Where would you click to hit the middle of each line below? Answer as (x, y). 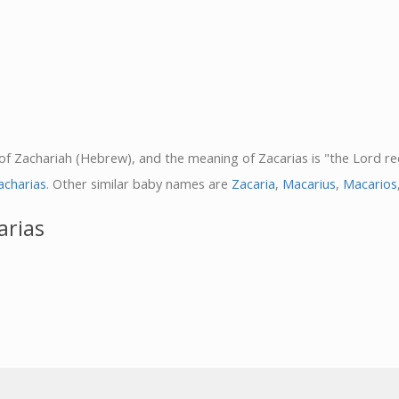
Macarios (370, 184)
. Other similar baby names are (139, 184)
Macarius (309, 184)
